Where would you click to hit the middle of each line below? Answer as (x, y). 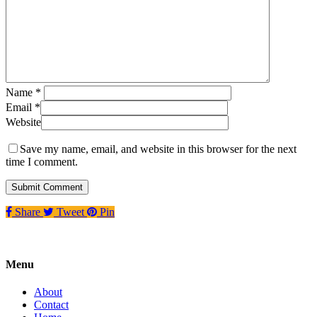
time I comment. (42, 162)
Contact (51, 304)
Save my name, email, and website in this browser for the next (158, 149)
